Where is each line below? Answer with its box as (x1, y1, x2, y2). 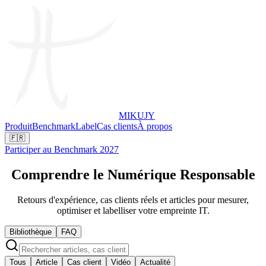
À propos (137, 121, 172, 131)
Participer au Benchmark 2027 (5, 144, 119, 154)
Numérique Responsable (107, 166, 255, 182)
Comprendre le (11, 166, 104, 182)
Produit (5, 121, 32, 131)
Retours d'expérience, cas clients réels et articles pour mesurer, (17, 194, 249, 205)
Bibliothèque (9, 227, 52, 236)
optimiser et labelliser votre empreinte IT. (56, 205, 210, 216)
